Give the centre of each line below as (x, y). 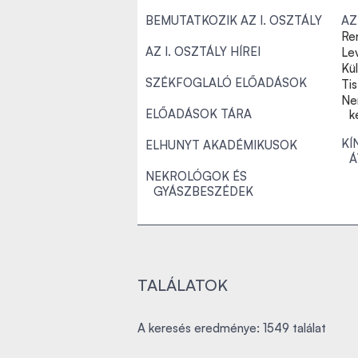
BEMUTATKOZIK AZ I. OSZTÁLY (234, 20)
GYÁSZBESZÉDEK (203, 191)
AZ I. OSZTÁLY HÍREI (203, 52)
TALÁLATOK (183, 285)
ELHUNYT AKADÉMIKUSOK (221, 145)
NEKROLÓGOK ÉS (196, 176)
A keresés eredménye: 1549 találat (232, 328)
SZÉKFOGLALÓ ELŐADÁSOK (226, 83)
